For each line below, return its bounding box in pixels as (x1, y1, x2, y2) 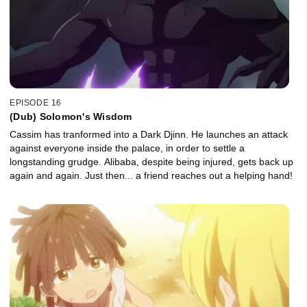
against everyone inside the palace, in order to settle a (10, 143, 245, 154)
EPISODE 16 (10, 98, 62, 108)
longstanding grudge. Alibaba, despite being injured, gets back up (10, 156, 293, 168)
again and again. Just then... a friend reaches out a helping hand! (10, 170, 293, 182)
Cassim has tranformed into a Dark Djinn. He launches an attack (10, 129, 288, 140)
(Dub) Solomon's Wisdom (10, 111, 132, 123)
